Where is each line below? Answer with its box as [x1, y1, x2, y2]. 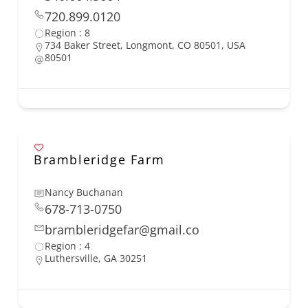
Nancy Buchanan [45, 186, 123, 199]
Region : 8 [45, 26, 90, 40]
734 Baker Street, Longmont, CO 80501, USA [45, 38, 245, 52]
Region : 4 [45, 239, 90, 253]
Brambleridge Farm [34, 151, 165, 168]
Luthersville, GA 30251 [45, 252, 147, 265]
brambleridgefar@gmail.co [45, 221, 199, 239]
